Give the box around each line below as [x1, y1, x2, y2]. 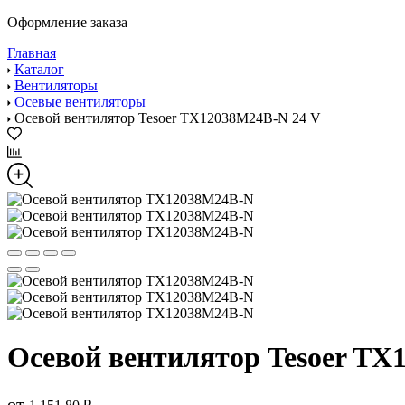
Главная [7, 45, 56, 61]
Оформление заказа [7, 14, 127, 30]
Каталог [14, 61, 64, 77]
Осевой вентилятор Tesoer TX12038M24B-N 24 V [14, 110, 321, 126]
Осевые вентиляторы [14, 94, 146, 109]
